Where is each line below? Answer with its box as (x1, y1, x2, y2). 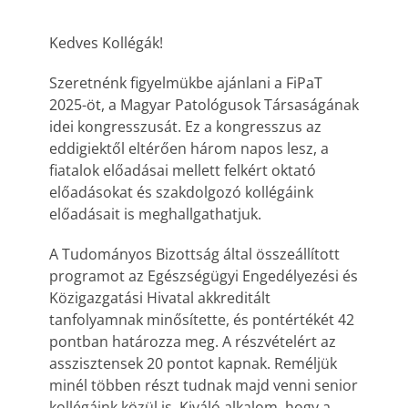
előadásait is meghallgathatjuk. (49, 204, 261, 224)
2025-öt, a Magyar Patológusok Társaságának (49, 95, 359, 115)
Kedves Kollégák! (49, 33, 163, 53)
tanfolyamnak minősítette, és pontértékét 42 (49, 310, 354, 330)
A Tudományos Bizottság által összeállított (49, 244, 340, 264)
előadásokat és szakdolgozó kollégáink (49, 182, 313, 202)
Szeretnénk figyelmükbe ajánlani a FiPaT (49, 73, 322, 93)
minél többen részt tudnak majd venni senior (49, 375, 358, 395)
